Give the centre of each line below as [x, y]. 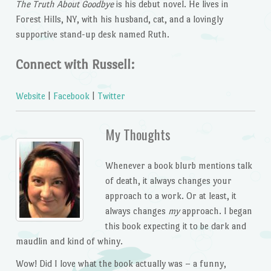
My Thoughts [138, 134]
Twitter [111, 96]
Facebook [72, 96]
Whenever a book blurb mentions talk [178, 165]
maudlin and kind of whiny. [69, 241]
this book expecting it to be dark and [175, 226]
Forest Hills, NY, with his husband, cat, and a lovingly [119, 19]
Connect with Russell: [75, 65]
